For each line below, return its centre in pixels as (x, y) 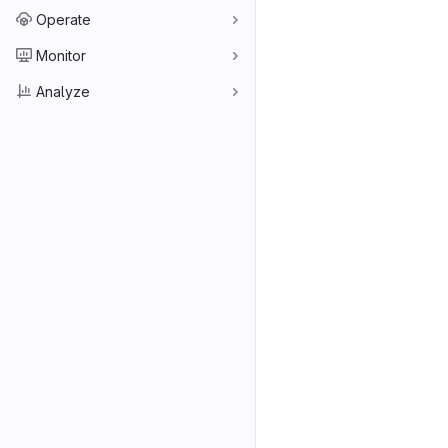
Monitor (61, 55)
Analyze (63, 91)
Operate (63, 19)
